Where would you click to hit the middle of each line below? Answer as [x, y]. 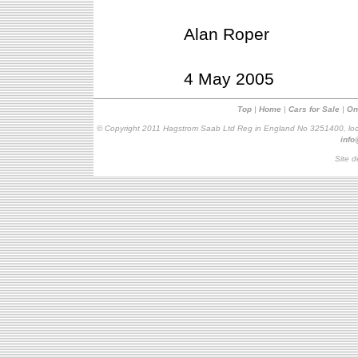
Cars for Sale [314, 109]
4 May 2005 [229, 79]
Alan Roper [227, 34]
